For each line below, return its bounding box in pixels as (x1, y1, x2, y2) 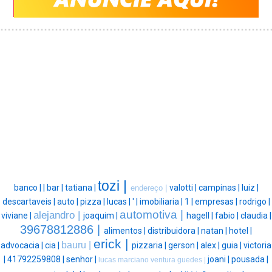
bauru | (61, 239, 93, 250)
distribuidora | (148, 225, 201, 236)
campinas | (198, 182, 242, 192)
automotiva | (119, 208, 186, 221)
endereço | (130, 183, 169, 192)
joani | (208, 254, 231, 264)
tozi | (97, 177, 131, 194)
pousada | (231, 254, 268, 264)
